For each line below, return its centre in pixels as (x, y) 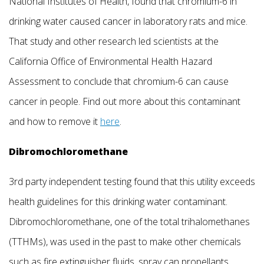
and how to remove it (55, 122)
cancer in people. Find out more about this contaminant (125, 102)
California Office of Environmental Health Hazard (110, 62)
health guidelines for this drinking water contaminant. (118, 202)
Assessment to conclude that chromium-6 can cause (119, 82)
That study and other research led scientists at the (114, 42)
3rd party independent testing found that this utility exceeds (132, 182)
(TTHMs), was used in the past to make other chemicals (125, 242)
